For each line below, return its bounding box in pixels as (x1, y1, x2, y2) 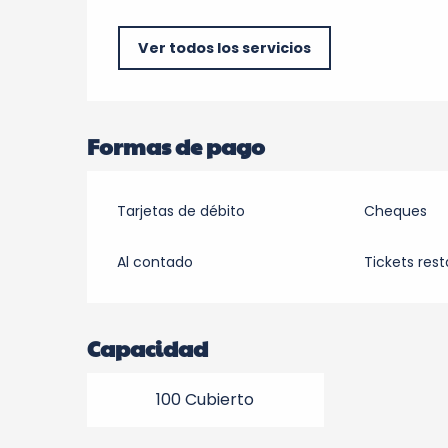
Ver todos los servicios (138, 38, 312, 58)
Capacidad (87, 333, 209, 363)
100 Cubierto (156, 388, 255, 411)
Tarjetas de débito (117, 201, 246, 221)
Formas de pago (87, 131, 266, 161)
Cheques (363, 201, 427, 221)
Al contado (117, 252, 194, 272)
